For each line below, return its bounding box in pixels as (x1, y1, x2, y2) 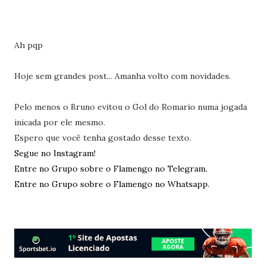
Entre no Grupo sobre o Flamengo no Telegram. (14, 163, 207, 174)
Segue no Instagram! (14, 148, 96, 159)
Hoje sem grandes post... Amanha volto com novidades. (14, 71, 231, 81)
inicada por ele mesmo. (14, 117, 105, 128)
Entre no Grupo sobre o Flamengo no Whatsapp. (14, 179, 210, 189)
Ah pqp (14, 40, 43, 50)
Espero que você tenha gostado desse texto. (14, 132, 191, 143)
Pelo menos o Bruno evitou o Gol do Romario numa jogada (14, 102, 247, 112)
